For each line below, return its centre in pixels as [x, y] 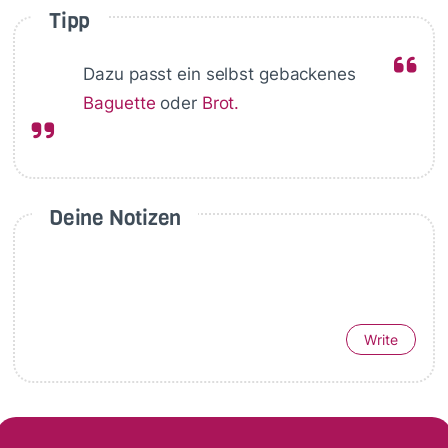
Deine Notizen [115, 217]
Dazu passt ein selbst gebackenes [219, 74]
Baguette [119, 103]
